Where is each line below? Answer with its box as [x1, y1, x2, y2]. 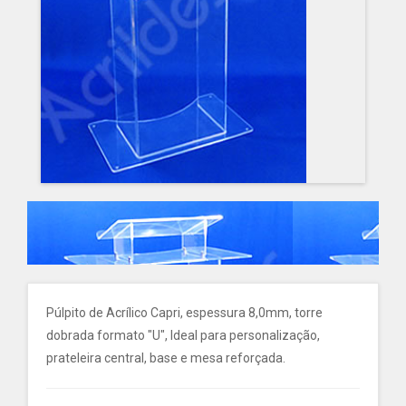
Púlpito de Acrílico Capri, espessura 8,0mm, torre [46, 305, 323, 320]
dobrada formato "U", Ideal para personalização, [46, 328, 320, 343]
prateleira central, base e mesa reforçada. [46, 351, 285, 365]
